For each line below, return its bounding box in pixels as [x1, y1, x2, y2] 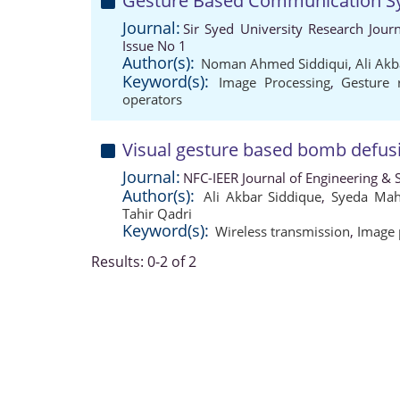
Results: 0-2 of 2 [91, 252, 196, 271]
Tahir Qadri [122, 204, 192, 222]
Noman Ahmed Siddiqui [201, 54, 348, 72]
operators [122, 90, 182, 108]
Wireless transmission [215, 222, 350, 240]
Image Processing [219, 73, 330, 91]
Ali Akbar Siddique [203, 187, 322, 205]
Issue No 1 [122, 37, 187, 54]
